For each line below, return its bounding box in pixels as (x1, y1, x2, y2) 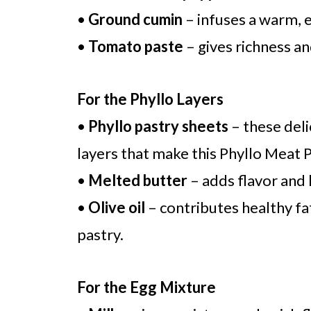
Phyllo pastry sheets (88, 117, 228, 135)
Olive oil (88, 198, 145, 217)
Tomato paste (88, 37, 183, 56)
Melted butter (88, 171, 187, 190)
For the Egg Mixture (77, 278, 216, 296)
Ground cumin (88, 10, 183, 28)
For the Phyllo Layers (77, 90, 224, 108)
